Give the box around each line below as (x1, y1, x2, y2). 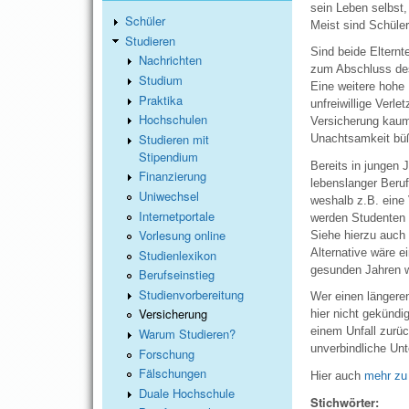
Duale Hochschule (139, 383, 235, 402)
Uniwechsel (139, 186, 199, 204)
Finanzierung (139, 167, 206, 185)
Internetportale (139, 206, 215, 225)
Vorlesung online (139, 226, 225, 245)
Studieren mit (139, 130, 209, 148)
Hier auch (310, 368, 364, 383)
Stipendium (139, 147, 198, 165)
